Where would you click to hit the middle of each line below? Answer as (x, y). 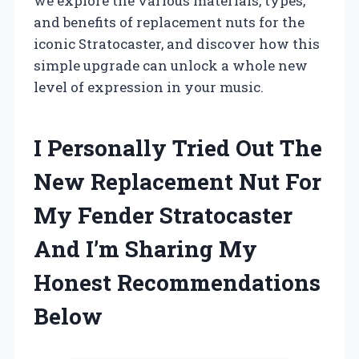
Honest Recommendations (177, 282)
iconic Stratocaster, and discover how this (177, 43)
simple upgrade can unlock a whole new (171, 65)
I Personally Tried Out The (178, 147)
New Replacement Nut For (177, 181)
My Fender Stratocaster (163, 215)
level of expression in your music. (149, 87)
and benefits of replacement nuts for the (169, 22)
